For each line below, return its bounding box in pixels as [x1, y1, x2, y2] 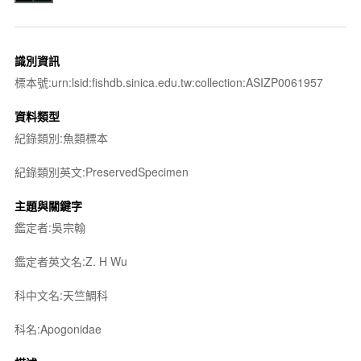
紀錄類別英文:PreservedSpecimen [14, 163, 189, 180]
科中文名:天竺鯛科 [14, 286, 108, 303]
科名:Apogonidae [14, 320, 102, 337]
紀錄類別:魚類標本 [14, 129, 108, 146]
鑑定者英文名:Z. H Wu [14, 252, 127, 269]
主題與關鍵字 [14, 197, 82, 214]
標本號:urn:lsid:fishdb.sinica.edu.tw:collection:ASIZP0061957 [14, 73, 323, 90]
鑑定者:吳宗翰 [14, 218, 85, 235]
